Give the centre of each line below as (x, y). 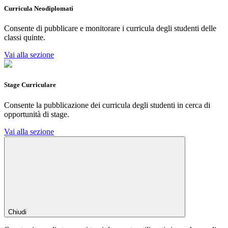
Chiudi (17, 212)
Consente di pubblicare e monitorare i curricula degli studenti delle (110, 28)
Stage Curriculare (30, 85)
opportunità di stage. (37, 114)
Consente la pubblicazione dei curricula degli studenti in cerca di (107, 105)
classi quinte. (25, 38)
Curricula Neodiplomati (39, 8)
